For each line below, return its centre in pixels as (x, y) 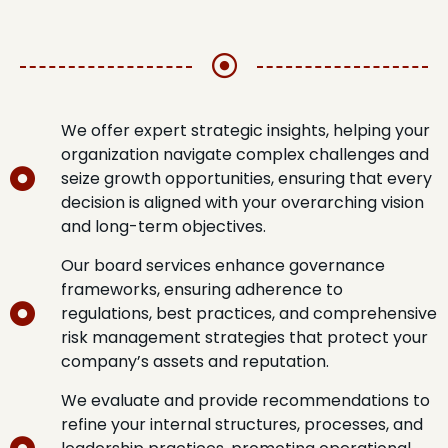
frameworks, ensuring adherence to (202, 290)
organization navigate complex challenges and (245, 155)
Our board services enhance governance (223, 266)
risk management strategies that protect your (245, 338)
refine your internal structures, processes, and (242, 425)
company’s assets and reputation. (195, 362)
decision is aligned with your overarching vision (243, 203)
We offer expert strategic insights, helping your (246, 131)
